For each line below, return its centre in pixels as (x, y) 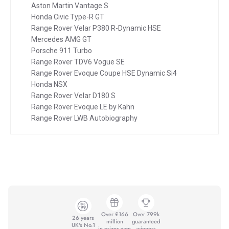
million (114, 221)
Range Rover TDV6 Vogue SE (78, 62)
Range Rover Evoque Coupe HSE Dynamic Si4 (104, 73)
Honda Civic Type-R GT (68, 17)
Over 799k (146, 214)
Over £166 (114, 214)
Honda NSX (49, 84)
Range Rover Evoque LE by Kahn (83, 107)
